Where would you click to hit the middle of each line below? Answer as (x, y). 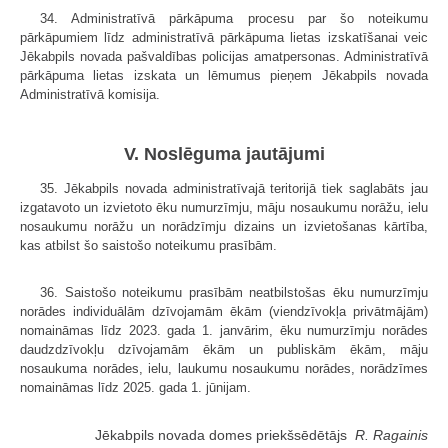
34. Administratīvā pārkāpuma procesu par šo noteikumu (234, 18)
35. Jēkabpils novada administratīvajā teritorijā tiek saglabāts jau (234, 189)
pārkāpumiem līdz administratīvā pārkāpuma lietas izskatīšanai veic (224, 37)
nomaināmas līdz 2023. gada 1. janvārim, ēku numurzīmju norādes (224, 331)
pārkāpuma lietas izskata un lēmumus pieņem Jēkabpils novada (224, 75)
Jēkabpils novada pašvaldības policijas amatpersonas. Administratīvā (224, 56)
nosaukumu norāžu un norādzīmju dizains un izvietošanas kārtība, (224, 227)
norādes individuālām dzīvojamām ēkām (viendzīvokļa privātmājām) (224, 312)
